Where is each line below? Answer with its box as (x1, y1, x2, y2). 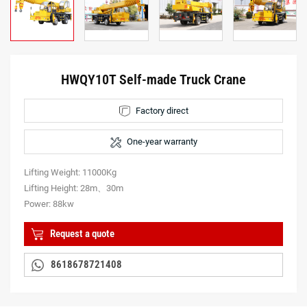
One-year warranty (126, 136, 197, 147)
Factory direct (135, 105, 188, 116)
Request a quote (50, 228, 114, 241)
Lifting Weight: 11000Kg (24, 167, 116, 178)
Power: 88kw (24, 199, 74, 210)
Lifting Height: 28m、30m (24, 183, 123, 194)
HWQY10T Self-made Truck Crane (61, 71, 246, 88)
